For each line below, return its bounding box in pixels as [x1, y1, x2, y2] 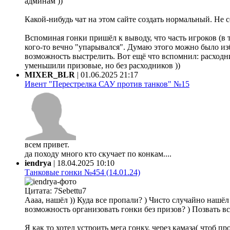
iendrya [25, 158, 51, 167]
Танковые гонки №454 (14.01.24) [25, 167, 140, 177]
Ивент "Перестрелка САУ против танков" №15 [25, 79, 189, 88]
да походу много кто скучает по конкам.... [25, 149, 171, 158]
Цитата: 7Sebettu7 [25, 186, 86, 195]
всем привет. [25, 140, 69, 149]
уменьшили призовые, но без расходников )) [25, 61, 180, 70]
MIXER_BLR [25, 70, 75, 79]
